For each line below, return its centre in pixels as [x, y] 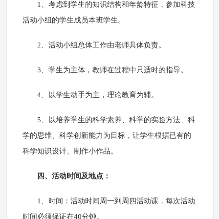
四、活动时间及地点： [74, 176]
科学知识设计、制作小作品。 [70, 151]
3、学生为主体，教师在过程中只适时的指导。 [112, 70]
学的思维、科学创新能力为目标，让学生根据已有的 [107, 136]
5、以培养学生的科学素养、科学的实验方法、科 [116, 120]
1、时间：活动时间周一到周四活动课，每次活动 [116, 201]
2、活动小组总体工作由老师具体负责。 [101, 45]
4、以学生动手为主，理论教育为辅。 [98, 95]
